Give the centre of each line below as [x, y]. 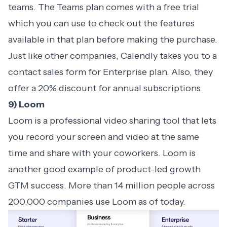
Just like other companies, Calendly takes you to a [112, 56]
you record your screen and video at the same [104, 137]
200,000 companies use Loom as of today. [98, 202]
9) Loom [26, 105]
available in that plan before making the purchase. [113, 40]
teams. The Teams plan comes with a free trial [104, 7]
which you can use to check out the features [101, 24]
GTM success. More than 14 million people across [111, 186]
